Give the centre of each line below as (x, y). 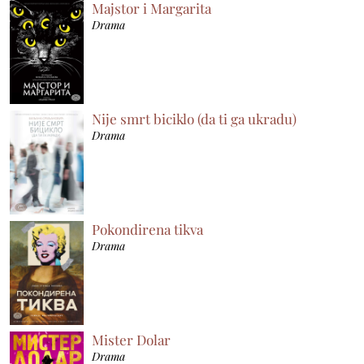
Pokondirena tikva (148, 229)
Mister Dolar (132, 339)
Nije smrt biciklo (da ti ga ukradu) (195, 118)
